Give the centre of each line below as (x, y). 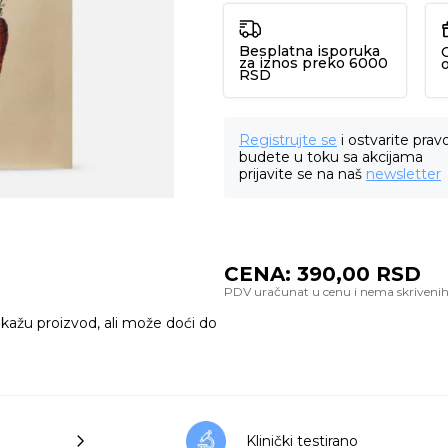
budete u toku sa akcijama (331, 157)
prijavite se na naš (302, 174)
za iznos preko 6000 (313, 63)
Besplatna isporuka (309, 51)
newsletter (403, 174)
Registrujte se (288, 140)
